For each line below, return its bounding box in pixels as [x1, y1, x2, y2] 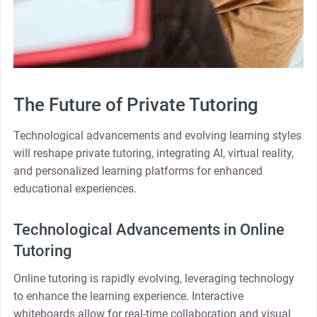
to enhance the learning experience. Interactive [13, 289, 243, 304]
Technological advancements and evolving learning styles [13, 128, 301, 142]
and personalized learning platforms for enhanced [13, 163, 263, 178]
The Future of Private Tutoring [13, 93, 258, 115]
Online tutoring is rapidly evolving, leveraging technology [13, 272, 294, 286]
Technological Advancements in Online [13, 221, 284, 239]
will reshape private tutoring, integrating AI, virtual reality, [13, 146, 294, 160]
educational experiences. [13, 181, 137, 195]
